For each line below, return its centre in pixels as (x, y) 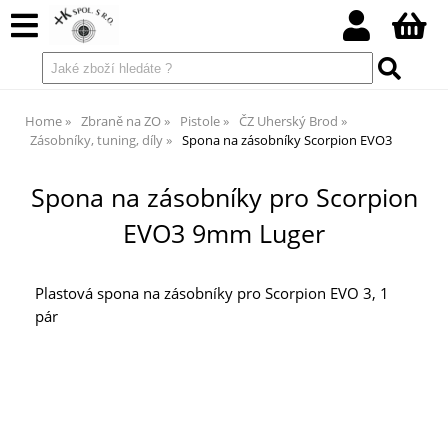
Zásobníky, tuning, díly (96, 140)
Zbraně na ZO (121, 121)
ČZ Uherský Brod (288, 121)
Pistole (200, 121)
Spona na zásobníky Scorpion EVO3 (287, 140)
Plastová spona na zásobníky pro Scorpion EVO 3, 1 (212, 294)
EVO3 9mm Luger (224, 233)
